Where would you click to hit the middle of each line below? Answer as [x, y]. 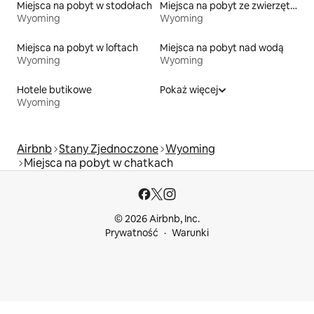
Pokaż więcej [189, 90]
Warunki [190, 233]
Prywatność [132, 233]
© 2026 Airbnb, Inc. [157, 219]
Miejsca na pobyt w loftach [77, 48]
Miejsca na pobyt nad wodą [222, 48]
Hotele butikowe [54, 90]
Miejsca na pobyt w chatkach [98, 163]
